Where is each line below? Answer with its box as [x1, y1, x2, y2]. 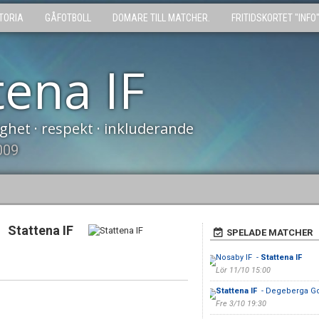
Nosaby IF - [215, 253, 261, 262]
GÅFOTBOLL [45, 12, 91, 23]
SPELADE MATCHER [226, 227, 313, 238]
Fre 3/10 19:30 [215, 299, 266, 308]
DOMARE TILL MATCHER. [113, 12, 210, 23]
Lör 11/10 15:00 [215, 266, 271, 275]
